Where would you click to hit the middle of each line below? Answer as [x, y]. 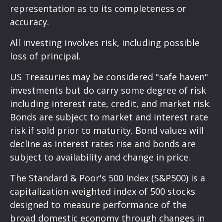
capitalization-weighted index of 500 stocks [103, 192]
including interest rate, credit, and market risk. [111, 104]
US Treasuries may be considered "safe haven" [109, 77]
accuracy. [29, 22]
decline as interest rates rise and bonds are [103, 144]
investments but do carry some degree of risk [108, 90]
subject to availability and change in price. [100, 157]
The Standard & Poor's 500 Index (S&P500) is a [108, 178]
